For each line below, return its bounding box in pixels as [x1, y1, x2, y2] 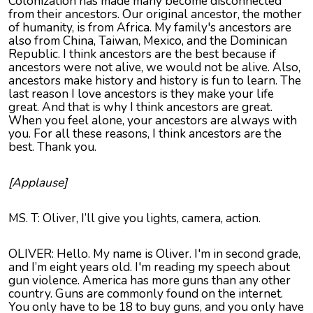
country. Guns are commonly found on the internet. [8, 285, 283, 303]
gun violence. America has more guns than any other [8, 272, 291, 289]
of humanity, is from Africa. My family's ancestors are [8, 19, 291, 36]
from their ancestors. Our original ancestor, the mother [8, 6, 302, 23]
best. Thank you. [8, 138, 96, 156]
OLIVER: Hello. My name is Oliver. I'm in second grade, [8, 245, 300, 263]
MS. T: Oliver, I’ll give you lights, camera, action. [8, 210, 261, 227]
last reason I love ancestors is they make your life [8, 85, 274, 103]
